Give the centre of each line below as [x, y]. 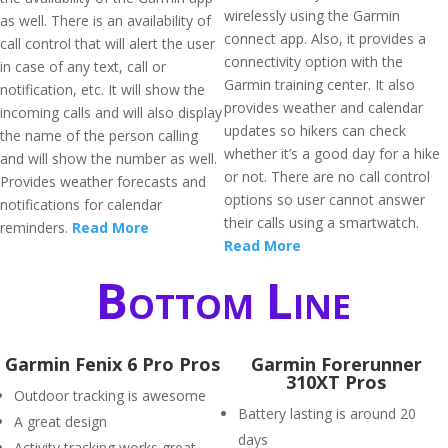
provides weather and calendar [323, 107]
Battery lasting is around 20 [327, 413]
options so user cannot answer [324, 199]
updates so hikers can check [315, 130]
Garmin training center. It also [319, 84]
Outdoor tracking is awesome [110, 395]
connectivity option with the [313, 61]
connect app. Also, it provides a [325, 38]
